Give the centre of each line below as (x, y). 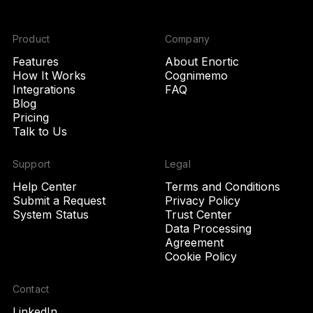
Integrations (44, 89)
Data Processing (208, 228)
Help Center (45, 187)
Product (31, 39)
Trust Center (198, 214)
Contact (31, 289)
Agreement (194, 242)
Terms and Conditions (223, 187)
